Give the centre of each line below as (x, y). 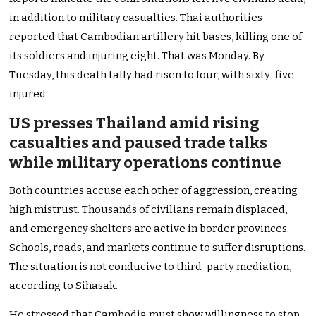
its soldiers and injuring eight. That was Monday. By (137, 56)
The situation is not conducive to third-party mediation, (151, 267)
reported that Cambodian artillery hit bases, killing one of (156, 37)
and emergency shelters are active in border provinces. (150, 229)
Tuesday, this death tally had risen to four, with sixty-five (152, 75)
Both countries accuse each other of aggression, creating (154, 191)
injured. (29, 94)
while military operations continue (146, 163)
